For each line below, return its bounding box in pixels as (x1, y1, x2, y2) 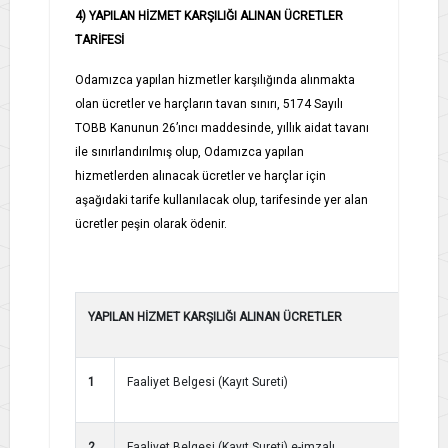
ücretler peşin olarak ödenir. (75, 216, 227, 231)
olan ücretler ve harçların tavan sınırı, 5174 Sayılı (75, 96, 343, 111)
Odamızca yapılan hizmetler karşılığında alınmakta (75, 72, 355, 87)
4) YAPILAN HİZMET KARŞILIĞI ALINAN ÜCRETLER (75, 8, 343, 23)
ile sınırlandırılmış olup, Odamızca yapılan (75, 144, 304, 159)
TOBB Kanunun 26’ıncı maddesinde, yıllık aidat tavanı (75, 120, 369, 135)
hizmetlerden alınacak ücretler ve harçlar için (75, 168, 326, 183)
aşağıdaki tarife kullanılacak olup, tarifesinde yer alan (75, 192, 368, 207)
